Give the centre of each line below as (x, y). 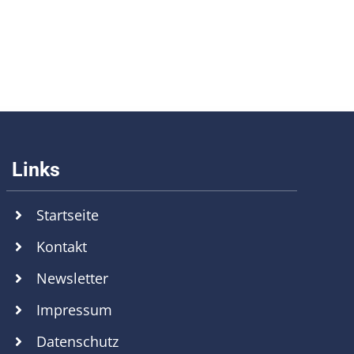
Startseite (68, 215)
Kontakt (62, 247)
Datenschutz (78, 342)
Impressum (75, 310)
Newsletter (73, 279)
